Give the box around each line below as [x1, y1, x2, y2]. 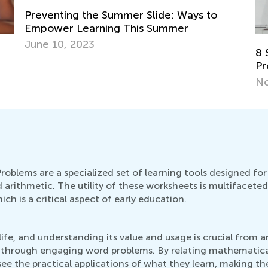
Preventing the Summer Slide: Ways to [25, 8, 217, 22]
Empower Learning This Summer [25, 22, 188, 35]
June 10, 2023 [25, 38, 95, 51]
